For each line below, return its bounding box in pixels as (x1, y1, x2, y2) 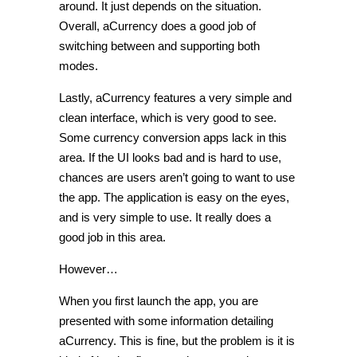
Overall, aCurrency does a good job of (59, 19, 256, 33)
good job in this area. (59, 230, 166, 245)
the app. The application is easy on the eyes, (59, 190, 289, 205)
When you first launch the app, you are (59, 294, 258, 308)
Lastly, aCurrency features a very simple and (59, 91, 292, 105)
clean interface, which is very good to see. (59, 111, 277, 125)
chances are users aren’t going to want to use (59, 171, 295, 185)
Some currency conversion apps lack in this (59, 131, 287, 145)
